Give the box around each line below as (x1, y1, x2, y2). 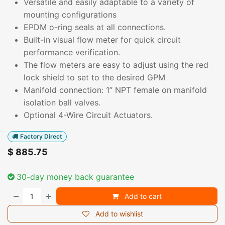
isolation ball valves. (24, 97, 100, 107)
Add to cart (123, 192, 162, 201)
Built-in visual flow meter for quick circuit (24, 35, 181, 45)
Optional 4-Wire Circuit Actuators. (24, 110, 153, 120)
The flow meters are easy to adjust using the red (24, 60, 208, 70)
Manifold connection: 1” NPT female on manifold (24, 85, 207, 95)
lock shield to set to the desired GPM (24, 72, 165, 82)
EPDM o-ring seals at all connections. (24, 22, 166, 32)
